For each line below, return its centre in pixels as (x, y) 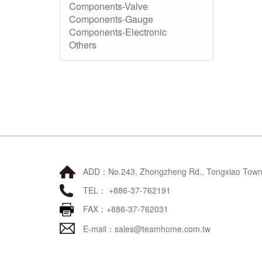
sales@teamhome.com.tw (163, 229)
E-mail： (99, 229)
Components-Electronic (118, 32)
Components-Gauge (111, 19)
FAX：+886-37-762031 (126, 209)
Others (83, 45)
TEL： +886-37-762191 (127, 190)
